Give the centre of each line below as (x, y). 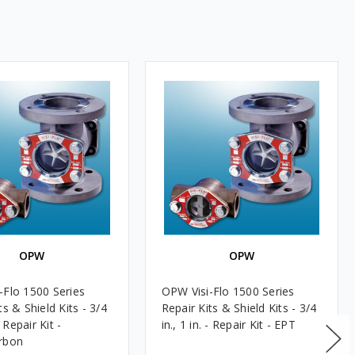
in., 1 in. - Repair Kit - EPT (228, 324)
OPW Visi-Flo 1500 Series (228, 291)
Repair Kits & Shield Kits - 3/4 (239, 307)
